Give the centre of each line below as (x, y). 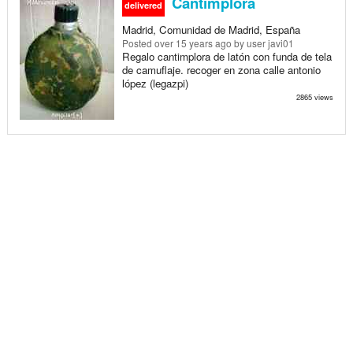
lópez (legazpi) (155, 83)
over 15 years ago (193, 43)
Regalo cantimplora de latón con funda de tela (227, 56)
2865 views (314, 97)
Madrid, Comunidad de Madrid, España (211, 29)
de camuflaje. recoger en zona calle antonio (221, 69)
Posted (138, 43)
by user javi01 (262, 43)
